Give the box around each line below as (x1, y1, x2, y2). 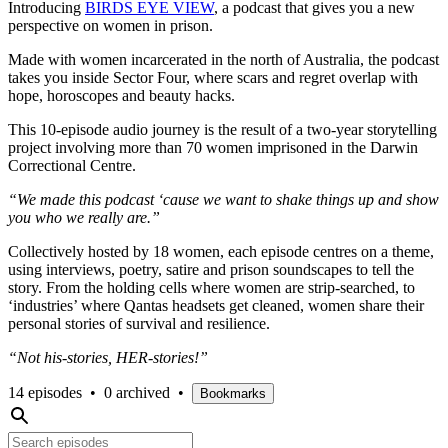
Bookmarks (200, 385, 266, 401)
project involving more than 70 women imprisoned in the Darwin (8, 138, 418, 156)
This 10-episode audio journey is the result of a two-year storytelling (8, 120, 437, 138)
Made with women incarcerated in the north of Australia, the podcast (8, 50, 439, 68)
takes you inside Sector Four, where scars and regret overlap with (8, 68, 418, 86)
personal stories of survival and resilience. (8, 314, 286, 332)
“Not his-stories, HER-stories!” (8, 348, 208, 366)
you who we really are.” (8, 208, 160, 226)
